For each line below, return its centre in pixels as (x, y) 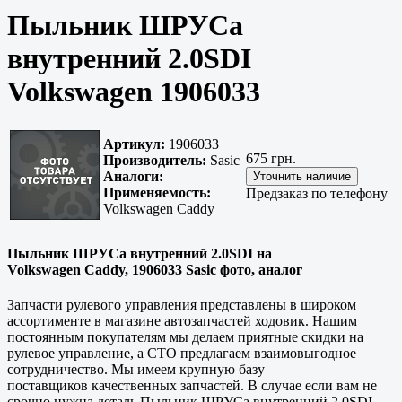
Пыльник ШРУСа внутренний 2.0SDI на (140, 253)
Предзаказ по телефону (317, 194)
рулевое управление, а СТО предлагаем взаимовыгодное (182, 353)
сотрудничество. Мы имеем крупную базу (136, 369)
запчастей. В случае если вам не (277, 385)
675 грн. (271, 159)
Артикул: (134, 144)
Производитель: (155, 161)
